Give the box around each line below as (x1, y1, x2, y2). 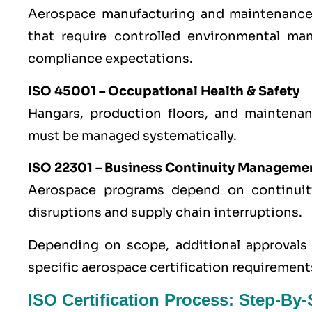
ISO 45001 (28, 83, 96, 99)
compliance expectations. (28, 51, 193, 67)
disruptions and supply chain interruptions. (28, 205, 302, 221)
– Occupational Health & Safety (96, 83, 299, 99)
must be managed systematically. (28, 127, 237, 143)
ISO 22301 (28, 160, 93, 176)
